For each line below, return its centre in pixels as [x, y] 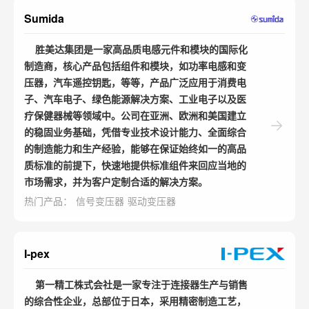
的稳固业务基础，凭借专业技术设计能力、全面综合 [135, 131]
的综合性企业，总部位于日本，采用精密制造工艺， [135, 300]
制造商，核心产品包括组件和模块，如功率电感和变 [135, 65]
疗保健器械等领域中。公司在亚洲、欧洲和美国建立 [135, 115]
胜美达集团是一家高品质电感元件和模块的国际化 [136, 49]
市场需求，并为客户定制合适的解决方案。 [116, 181]
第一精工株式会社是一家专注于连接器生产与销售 [136, 284]
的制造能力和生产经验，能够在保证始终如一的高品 [135, 148]
